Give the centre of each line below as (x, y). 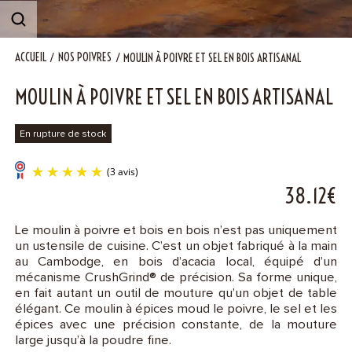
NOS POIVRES (84, 57)
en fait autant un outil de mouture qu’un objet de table (176, 293)
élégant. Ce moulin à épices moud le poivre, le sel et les (176, 309)
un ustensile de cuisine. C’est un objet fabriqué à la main (176, 246)
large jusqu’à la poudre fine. (93, 340)
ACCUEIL (30, 57)
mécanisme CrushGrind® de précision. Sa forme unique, (176, 277)
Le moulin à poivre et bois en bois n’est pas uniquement (176, 230)
